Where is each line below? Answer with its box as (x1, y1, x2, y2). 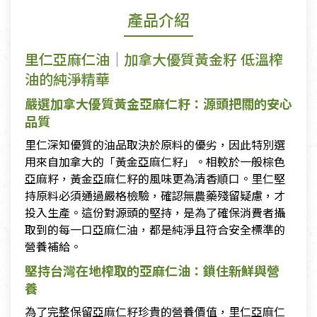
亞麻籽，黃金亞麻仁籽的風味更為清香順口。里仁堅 (25, 170, 285, 188)
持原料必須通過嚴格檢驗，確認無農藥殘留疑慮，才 (25, 187, 285, 204)
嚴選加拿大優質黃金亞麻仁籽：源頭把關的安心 (25, 94, 292, 113)
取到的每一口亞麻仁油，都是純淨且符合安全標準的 (25, 221, 285, 238)
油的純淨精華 (25, 69, 110, 90)
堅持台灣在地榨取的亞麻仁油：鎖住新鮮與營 (25, 261, 279, 280)
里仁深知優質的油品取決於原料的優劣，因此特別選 (25, 136, 285, 154)
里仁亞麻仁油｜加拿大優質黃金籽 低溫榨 (25, 49, 283, 70)
